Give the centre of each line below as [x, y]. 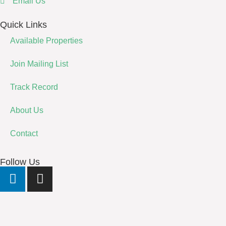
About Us [27, 110]
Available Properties [46, 40]
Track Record [34, 87]
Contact [24, 133]
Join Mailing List [39, 64]
